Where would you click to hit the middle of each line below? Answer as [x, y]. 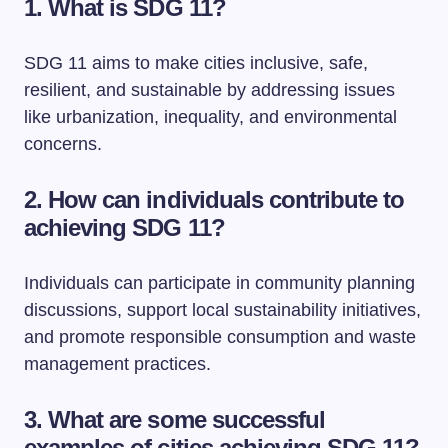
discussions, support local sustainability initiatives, [222, 310]
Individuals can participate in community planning [219, 283]
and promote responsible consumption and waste [220, 337]
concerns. [63, 144]
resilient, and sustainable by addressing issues [209, 90]
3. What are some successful [175, 419]
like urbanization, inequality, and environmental [210, 117]
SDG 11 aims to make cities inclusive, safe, [196, 63]
